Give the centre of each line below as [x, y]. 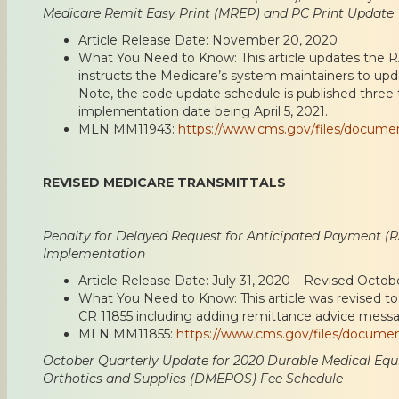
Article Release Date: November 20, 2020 [208, 40]
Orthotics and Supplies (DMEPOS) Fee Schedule [193, 378]
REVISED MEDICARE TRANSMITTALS [164, 182]
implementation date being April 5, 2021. [203, 111]
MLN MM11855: [127, 334]
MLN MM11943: [128, 129]
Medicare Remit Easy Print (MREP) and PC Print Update [218, 13]
